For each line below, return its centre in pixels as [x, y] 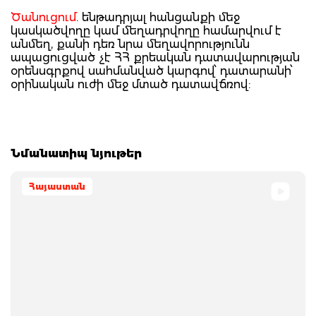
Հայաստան [57, 186]
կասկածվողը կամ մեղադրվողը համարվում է [146, 30]
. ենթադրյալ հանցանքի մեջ [158, 17]
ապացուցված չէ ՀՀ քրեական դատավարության [155, 57]
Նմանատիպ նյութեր [76, 153]
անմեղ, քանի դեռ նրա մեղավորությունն [130, 44]
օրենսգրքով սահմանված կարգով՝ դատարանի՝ [152, 71]
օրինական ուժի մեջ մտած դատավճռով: [130, 84]
